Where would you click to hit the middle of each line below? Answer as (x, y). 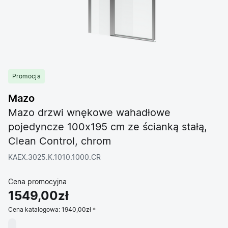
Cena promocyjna (37, 182)
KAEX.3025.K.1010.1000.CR (54, 158)
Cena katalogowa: (35, 210)
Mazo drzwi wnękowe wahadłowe (89, 113)
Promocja (27, 76)
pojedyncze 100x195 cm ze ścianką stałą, (108, 127)
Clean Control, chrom (60, 141)
